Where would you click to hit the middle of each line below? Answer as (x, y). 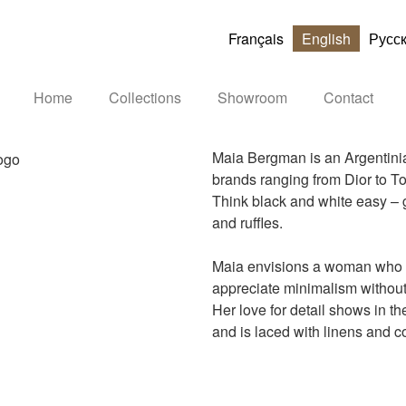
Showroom (252, 97)
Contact (348, 97)
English (326, 38)
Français (256, 38)
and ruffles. (247, 222)
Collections (145, 97)
